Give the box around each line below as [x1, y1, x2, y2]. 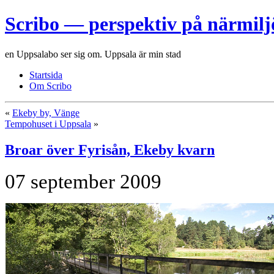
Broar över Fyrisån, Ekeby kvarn [5, 141, 215, 158]
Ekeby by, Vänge [12, 107, 80, 118]
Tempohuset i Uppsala [5, 118, 91, 129]
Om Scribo [29, 80, 72, 91]
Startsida [29, 69, 62, 80]
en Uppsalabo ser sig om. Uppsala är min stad [5, 48, 181, 59]
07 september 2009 [5, 170, 161, 193]
